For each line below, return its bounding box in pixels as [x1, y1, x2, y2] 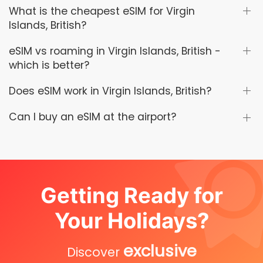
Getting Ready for [40, 182, 223, 208]
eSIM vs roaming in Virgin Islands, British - [9, 43, 221, 58]
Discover [66, 243, 123, 261]
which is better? [9, 58, 89, 72]
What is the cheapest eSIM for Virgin [9, 4, 195, 18]
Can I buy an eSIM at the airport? [9, 110, 176, 124]
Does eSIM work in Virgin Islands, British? [9, 83, 211, 98]
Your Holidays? [54, 207, 209, 234]
